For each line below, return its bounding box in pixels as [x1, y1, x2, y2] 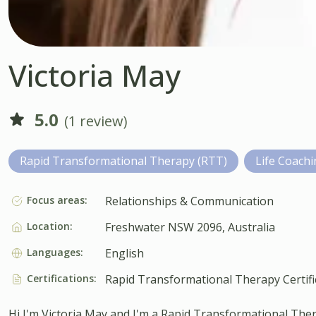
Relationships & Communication [104, 193, 274, 209]
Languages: [26, 245, 83, 259]
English [104, 245, 144, 261]
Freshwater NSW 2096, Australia [104, 219, 275, 235]
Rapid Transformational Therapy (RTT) [20, 152, 227, 169]
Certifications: [26, 271, 97, 285]
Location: [26, 219, 73, 233]
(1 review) [64, 111, 128, 130]
